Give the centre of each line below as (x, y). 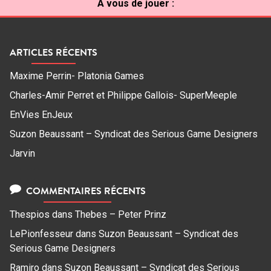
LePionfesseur (41, 234)
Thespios (30, 215)
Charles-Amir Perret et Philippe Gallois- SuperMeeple (123, 96)
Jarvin (22, 154)
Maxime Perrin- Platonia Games (77, 76)
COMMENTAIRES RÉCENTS (84, 191)
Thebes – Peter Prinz (121, 215)
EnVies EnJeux (41, 115)
